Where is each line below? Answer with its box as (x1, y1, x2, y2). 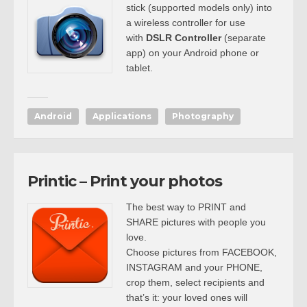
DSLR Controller (146, 32, 221, 43)
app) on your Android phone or (126, 47, 259, 58)
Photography (172, 111, 234, 121)
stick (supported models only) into (126, 2, 272, 13)
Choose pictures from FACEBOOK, (126, 247, 277, 258)
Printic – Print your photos (27, 172, 222, 191)
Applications (93, 111, 151, 121)
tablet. (126, 62, 153, 73)
